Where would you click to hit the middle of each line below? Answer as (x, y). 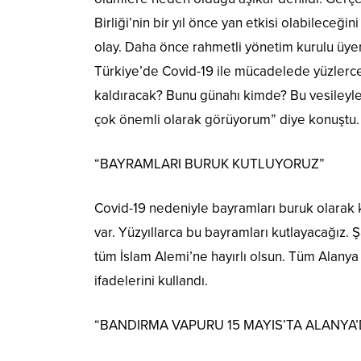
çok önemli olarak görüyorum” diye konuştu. (227, 120)
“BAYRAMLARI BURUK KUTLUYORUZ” (210, 164)
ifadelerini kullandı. (151, 281)
